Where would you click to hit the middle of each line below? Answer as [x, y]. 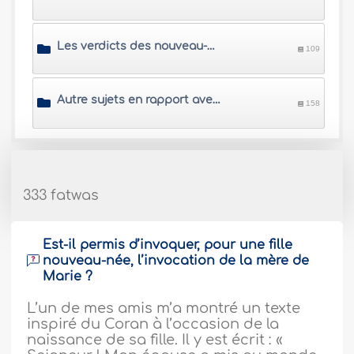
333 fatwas [61, 195]
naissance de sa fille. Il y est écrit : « [155, 339]
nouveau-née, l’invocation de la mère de [176, 260]
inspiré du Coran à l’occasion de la [153, 324]
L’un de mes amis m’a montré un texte [164, 308]
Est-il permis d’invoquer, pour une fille [168, 245]
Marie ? [68, 276]
